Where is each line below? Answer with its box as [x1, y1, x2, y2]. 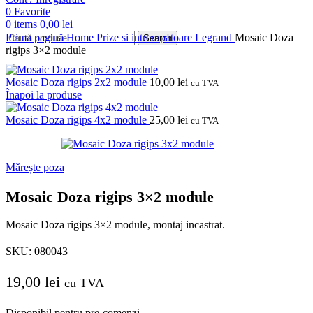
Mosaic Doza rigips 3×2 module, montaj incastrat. [6, 219, 225, 231]
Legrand [195, 31, 235, 44]
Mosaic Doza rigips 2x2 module [6, 76, 150, 89]
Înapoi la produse [6, 89, 82, 101]
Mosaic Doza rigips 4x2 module [6, 114, 150, 126]
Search [143, 33, 172, 44]
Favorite [14, 6, 50, 18]
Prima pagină [6, 31, 66, 44]
